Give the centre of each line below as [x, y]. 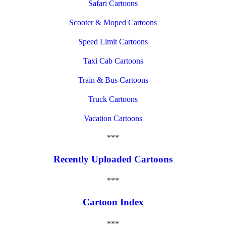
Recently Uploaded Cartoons [113, 159]
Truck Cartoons [113, 99]
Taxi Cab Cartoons [113, 61]
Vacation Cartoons [113, 119]
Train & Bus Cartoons [113, 80]
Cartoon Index [113, 202]
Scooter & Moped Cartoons [113, 23]
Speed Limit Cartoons [113, 42]
